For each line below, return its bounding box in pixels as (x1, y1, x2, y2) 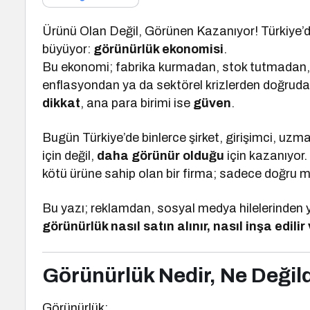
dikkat (42, 96, 80, 110)
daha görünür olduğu (97, 149, 225, 163)
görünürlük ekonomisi (93, 42, 224, 56)
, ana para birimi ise (80, 96, 194, 110)
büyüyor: (42, 42, 94, 56)
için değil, (42, 149, 98, 163)
